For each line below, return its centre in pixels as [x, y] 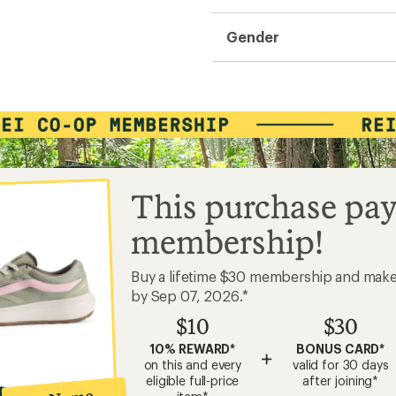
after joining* [341, 381]
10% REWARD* [193, 349]
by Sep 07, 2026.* [190, 296]
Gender [253, 37]
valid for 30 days [341, 365]
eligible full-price [193, 381]
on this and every [192, 365]
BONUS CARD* [341, 349]
